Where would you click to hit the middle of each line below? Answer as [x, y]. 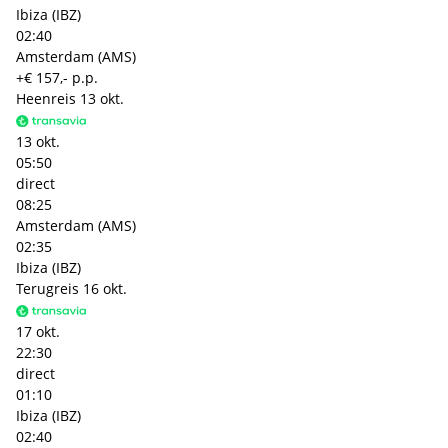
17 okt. [38, 332]
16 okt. [105, 288]
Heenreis [46, 98]
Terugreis [47, 288]
